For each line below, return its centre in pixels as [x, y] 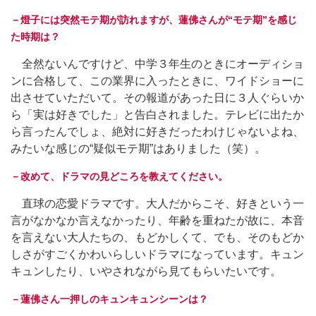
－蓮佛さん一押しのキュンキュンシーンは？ [109, 299]
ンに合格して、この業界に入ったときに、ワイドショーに [157, 81]
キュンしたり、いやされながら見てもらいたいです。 [146, 271]
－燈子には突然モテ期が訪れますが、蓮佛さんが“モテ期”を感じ [154, 20]
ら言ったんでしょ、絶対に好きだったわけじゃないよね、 [157, 132]
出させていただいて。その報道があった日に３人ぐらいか [157, 98]
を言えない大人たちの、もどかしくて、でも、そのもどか [157, 237]
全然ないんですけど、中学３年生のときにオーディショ [157, 64]
